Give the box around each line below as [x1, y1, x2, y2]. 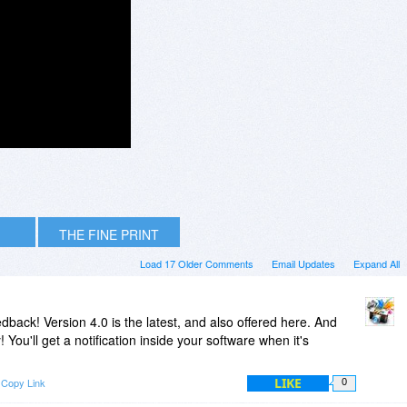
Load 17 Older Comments [140, 255, 253, 271]
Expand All [353, 255, 400, 271]
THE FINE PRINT [59, 224, 159, 243]
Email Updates [272, 255, 335, 271]
